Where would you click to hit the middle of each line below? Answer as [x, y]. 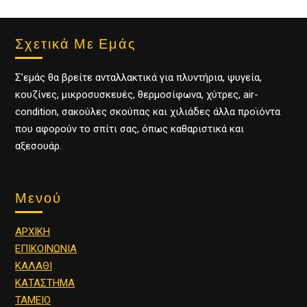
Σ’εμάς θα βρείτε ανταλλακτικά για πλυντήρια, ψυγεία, [138, 77]
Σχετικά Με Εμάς [76, 43]
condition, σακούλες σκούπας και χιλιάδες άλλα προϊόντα [148, 111]
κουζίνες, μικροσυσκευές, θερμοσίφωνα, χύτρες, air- [137, 94]
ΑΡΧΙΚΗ [33, 231]
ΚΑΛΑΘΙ [34, 266]
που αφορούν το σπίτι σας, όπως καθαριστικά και [130, 128]
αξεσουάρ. [38, 146]
